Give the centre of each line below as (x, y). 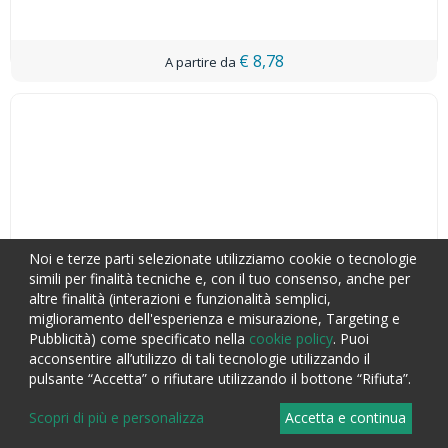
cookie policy (291, 338)
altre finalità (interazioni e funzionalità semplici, (180, 298)
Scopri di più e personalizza (116, 418)
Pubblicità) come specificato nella (139, 338)
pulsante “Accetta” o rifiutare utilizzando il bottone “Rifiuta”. (220, 378)
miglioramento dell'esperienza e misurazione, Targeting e (214, 318)
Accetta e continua (346, 418)
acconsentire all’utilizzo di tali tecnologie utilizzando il (199, 358)
